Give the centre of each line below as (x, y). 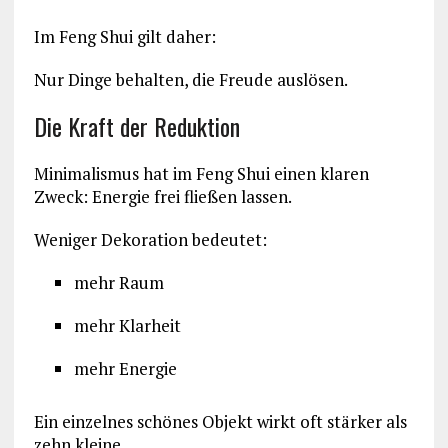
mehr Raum (118, 282)
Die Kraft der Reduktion (136, 125)
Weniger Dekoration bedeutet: (150, 239)
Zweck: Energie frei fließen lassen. (162, 196)
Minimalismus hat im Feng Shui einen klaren (201, 173)
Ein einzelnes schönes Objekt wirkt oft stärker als (220, 421)
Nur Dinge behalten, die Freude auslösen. (190, 79)
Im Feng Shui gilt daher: (124, 36)
